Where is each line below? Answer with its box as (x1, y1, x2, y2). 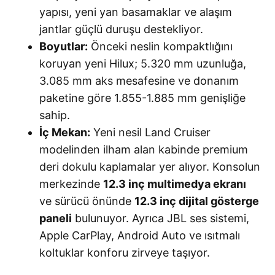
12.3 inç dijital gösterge (134, 194, 259, 207)
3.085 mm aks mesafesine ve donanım (39, 74, 239, 87)
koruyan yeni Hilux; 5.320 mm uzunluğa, (39, 56, 246, 70)
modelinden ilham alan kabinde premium (39, 142, 248, 156)
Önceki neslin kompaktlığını (88, 39, 233, 53)
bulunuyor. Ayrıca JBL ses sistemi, (72, 211, 249, 225)
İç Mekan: (39, 125, 90, 139)
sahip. (39, 108, 70, 122)
